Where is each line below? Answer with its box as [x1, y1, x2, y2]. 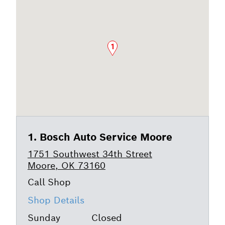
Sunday [27, 211, 60, 223]
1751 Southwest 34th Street [27, 148, 152, 160]
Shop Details [27, 194, 84, 206]
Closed [91, 211, 122, 223]
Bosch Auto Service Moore [39, 130, 172, 144]
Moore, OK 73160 [27, 159, 105, 171]
